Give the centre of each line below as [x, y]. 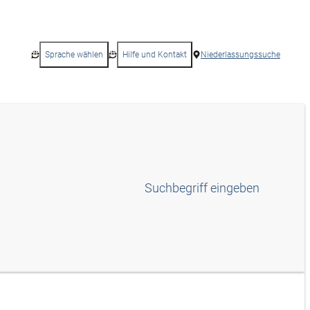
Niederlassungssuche [240, 55]
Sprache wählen [74, 55]
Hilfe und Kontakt [155, 55]
